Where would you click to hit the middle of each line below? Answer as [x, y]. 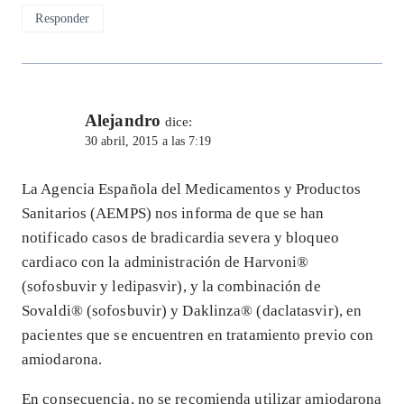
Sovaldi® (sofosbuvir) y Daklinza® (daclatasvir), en [192, 310]
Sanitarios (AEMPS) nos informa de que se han [173, 213]
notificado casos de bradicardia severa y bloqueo [180, 237]
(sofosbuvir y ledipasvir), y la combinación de [171, 286]
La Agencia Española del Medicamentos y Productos [191, 188]
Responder [63, 18]
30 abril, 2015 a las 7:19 [148, 141]
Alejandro [123, 120]
